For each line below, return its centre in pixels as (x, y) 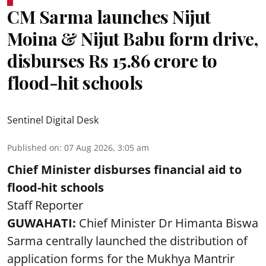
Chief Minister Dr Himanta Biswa (169, 223)
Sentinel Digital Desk (53, 120)
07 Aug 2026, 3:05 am (107, 147)
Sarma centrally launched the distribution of (127, 240)
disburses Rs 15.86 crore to (112, 60)
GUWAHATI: (43, 223)
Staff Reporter (45, 205)
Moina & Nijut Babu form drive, (132, 38)
